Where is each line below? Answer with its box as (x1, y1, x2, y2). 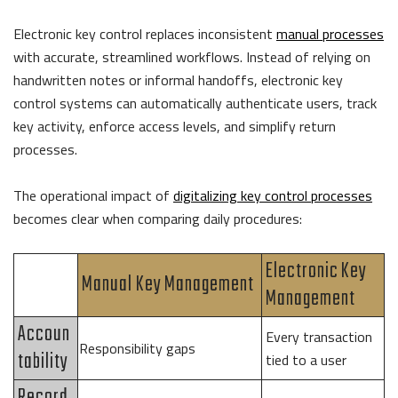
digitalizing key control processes (173, 184, 372, 206)
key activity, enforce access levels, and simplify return (13, 115, 336, 137)
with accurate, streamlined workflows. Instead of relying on (13, 45, 370, 68)
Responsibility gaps (79, 337, 195, 359)
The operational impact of (13, 184, 173, 206)
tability (18, 345, 68, 378)
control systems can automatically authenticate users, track (13, 92, 377, 114)
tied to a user (266, 348, 346, 370)
